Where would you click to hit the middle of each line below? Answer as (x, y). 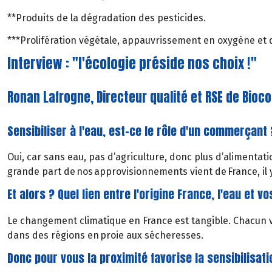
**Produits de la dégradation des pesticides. (107, 18)
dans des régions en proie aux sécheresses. (105, 235)
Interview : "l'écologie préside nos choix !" (132, 63)
